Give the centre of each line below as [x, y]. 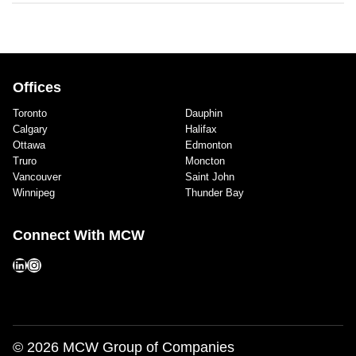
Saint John [209, 177]
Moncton [205, 161]
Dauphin [203, 113]
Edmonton [208, 145]
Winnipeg [34, 193]
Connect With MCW [79, 235]
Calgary [30, 129]
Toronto [30, 113]
